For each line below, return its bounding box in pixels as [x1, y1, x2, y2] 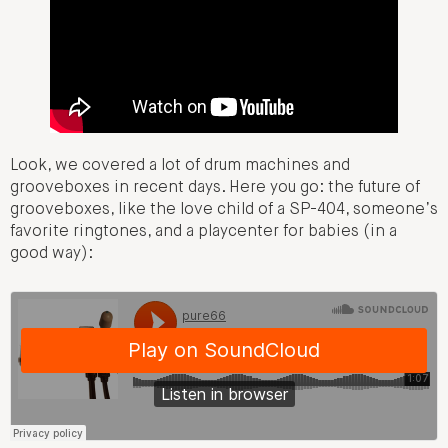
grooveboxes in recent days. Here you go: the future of [10, 179, 420, 196]
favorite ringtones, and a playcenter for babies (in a [10, 223, 397, 240]
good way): [10, 245, 93, 262]
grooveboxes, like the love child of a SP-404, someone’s [10, 201, 438, 218]
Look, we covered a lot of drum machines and [10, 157, 350, 174]
